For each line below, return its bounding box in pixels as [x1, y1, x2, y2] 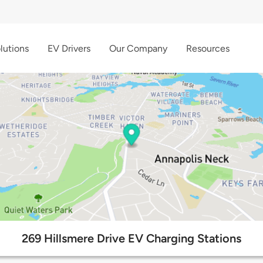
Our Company [109, 42, 167, 54]
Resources [186, 42, 230, 54]
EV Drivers [48, 42, 90, 54]
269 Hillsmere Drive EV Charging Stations [22, 231, 241, 246]
